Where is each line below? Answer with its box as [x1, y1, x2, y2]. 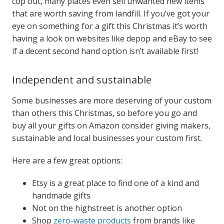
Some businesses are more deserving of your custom [11, 95, 211, 106]
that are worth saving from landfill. [11, 8, 143, 19]
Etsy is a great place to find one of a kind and [31, 177, 199, 189]
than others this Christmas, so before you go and [11, 107, 197, 119]
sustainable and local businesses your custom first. [11, 132, 202, 144]
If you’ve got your [143, 8, 209, 19]
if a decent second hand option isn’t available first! [11, 45, 198, 57]
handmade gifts [31, 190, 90, 201]
